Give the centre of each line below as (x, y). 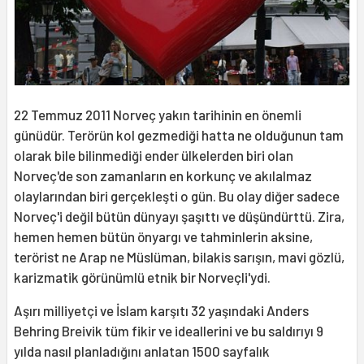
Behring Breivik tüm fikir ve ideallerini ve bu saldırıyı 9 (169, 331)
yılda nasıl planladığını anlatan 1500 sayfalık (142, 351)
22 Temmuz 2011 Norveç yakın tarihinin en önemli (158, 115)
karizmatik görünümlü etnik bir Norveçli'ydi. (142, 277)
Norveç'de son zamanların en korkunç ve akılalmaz (163, 176)
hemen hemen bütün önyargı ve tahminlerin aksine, (163, 237)
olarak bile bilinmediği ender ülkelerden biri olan (154, 156)
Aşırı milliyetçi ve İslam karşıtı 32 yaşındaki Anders (161, 311)
